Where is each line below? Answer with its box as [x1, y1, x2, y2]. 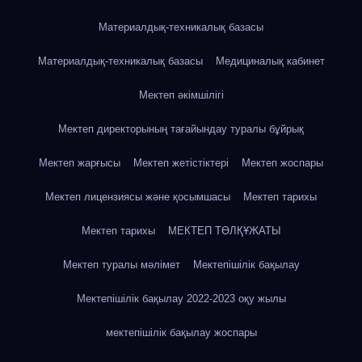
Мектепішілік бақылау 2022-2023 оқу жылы [76, 292, 286, 305]
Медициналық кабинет [215, 54, 325, 67]
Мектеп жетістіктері [133, 156, 229, 169]
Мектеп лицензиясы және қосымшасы [45, 190, 230, 203]
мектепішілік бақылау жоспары [105, 326, 257, 339]
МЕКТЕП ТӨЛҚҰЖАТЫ [167, 224, 281, 237]
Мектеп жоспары [242, 156, 323, 169]
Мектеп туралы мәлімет [62, 258, 180, 271]
